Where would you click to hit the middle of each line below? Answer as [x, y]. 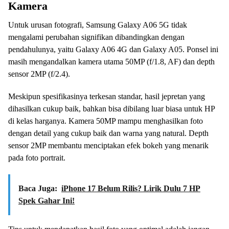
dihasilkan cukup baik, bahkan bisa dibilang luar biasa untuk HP [111, 109]
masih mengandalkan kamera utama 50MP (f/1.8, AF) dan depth [111, 62]
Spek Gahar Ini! [47, 201]
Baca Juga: [38, 189]
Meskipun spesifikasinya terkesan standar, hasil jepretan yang [107, 97]
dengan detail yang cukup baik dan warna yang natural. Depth [108, 133]
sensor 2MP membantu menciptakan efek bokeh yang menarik [108, 146]
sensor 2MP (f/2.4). [39, 74]
